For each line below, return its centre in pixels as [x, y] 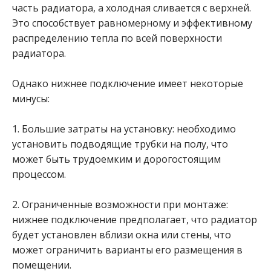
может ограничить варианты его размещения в [127, 250]
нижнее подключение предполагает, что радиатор [135, 220]
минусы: [31, 99]
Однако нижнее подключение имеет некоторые [128, 83]
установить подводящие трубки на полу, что [120, 144]
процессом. [39, 174]
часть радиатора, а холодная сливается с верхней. [132, 8]
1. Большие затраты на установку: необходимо [124, 129]
